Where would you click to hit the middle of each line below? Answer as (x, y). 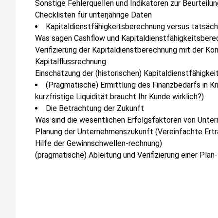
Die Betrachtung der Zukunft (95, 108)
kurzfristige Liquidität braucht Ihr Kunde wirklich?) (119, 97)
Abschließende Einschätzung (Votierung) (104, 167)
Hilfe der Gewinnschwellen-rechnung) (99, 143)
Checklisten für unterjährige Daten (93, 15)
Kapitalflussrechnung (71, 62)
